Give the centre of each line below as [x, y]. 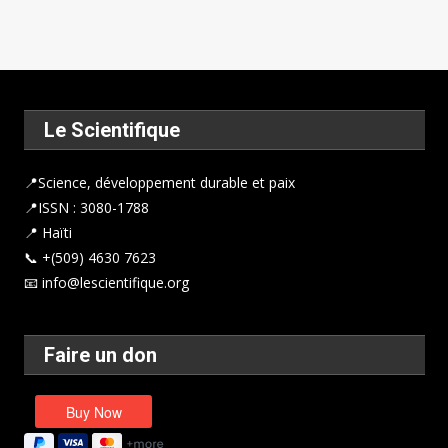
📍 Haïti [47, 232]
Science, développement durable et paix [166, 182]
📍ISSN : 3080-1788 [86, 207]
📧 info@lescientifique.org [106, 282]
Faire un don [100, 354]
